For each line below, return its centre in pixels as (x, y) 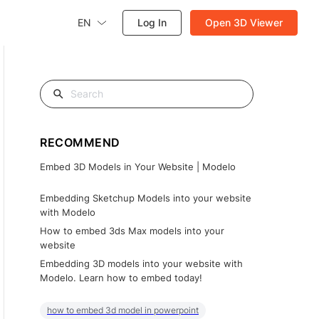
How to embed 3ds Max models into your (132, 231)
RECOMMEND (80, 142)
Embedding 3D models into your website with (141, 263)
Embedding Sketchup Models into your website (146, 198)
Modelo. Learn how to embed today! (121, 278)
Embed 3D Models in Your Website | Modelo (138, 167)
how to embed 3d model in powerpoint (123, 310)
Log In (152, 22)
